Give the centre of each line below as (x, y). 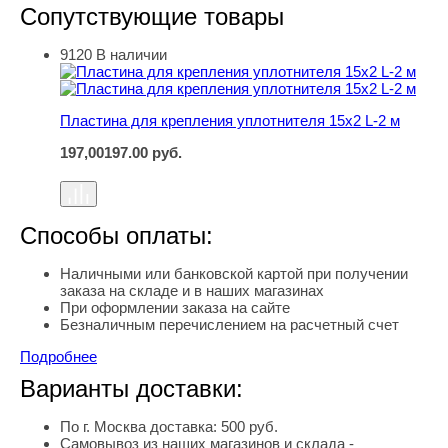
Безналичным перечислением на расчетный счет (229, 325)
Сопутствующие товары (152, 17)
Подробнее (58, 357)
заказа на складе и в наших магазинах (192, 291)
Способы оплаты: (116, 236)
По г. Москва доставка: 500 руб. (169, 427)
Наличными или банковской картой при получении (234, 274)
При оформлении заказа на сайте (175, 308)
